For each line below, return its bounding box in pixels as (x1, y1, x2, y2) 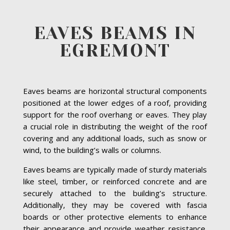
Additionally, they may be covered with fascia (23, 200, 207, 210)
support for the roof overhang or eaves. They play (23, 109, 207, 120)
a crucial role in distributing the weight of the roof (23, 121, 207, 132)
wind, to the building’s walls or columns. (23, 145, 161, 156)
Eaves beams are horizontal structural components (23, 86, 207, 97)
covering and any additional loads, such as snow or (23, 133, 207, 144)
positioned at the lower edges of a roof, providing (23, 98, 207, 108)
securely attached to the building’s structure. (23, 188, 207, 199)
